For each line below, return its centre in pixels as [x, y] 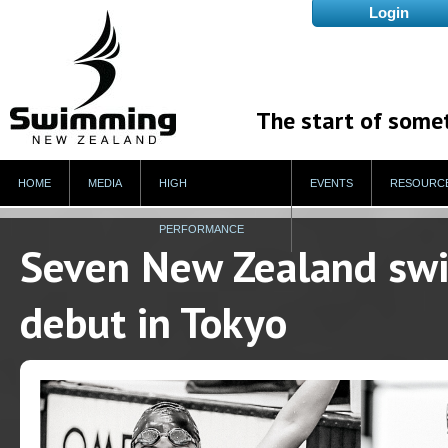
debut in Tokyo [153, 322]
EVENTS [332, 183]
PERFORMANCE [201, 229]
